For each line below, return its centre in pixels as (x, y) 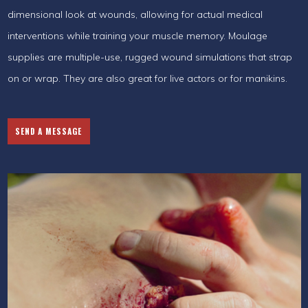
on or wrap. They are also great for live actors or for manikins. (147, 78)
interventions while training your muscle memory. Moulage (137, 36)
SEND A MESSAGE (48, 131)
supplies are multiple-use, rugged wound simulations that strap (150, 57)
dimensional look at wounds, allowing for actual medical (135, 14)
